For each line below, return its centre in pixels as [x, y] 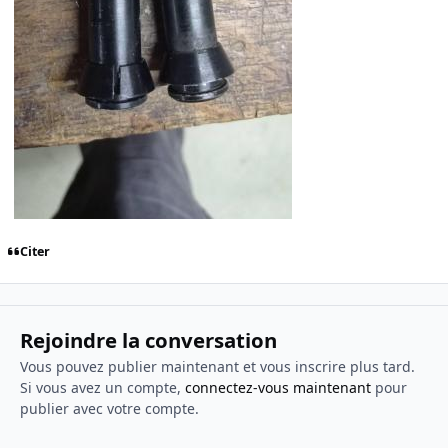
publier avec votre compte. [109, 409]
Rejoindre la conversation [148, 340]
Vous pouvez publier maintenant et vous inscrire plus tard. [217, 367]
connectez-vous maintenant [277, 388]
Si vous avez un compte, [102, 388]
